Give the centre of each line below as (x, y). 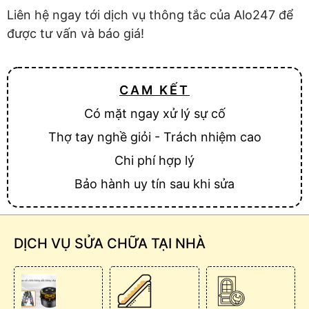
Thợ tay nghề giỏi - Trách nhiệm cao (154, 137)
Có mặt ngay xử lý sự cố (154, 113)
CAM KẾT (154, 90)
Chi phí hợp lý (154, 160)
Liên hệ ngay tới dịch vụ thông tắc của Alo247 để (150, 15)
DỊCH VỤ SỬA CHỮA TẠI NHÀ (110, 243)
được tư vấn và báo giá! (76, 34)
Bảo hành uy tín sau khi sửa (154, 183)
